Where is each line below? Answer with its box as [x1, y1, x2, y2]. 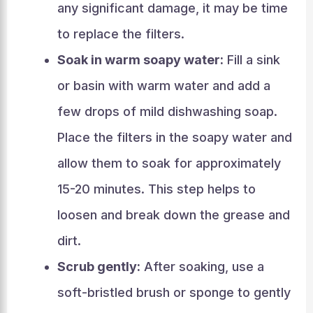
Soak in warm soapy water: [57, 52, 224, 67]
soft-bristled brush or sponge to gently [57, 285, 291, 300]
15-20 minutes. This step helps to [57, 182, 256, 196]
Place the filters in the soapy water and [57, 130, 292, 145]
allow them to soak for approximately [57, 156, 281, 170]
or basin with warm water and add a [57, 78, 270, 93]
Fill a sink [223, 52, 280, 67]
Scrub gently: [57, 259, 140, 274]
